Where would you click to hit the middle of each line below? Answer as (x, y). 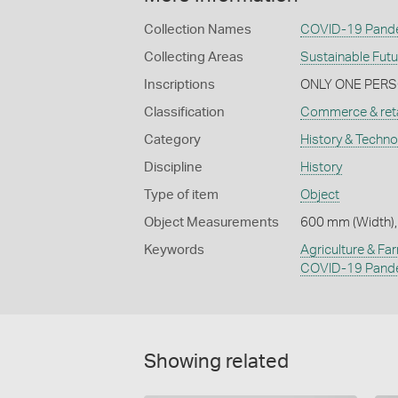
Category (172, 139)
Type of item (181, 195)
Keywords (174, 250)
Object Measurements (211, 222)
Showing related (216, 361)
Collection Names (198, 29)
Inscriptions (179, 84)
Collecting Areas (194, 57)
